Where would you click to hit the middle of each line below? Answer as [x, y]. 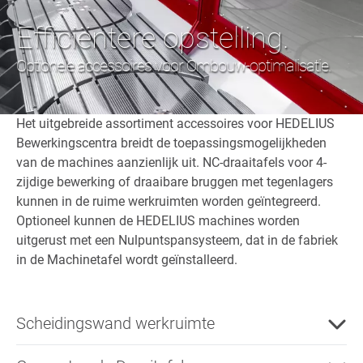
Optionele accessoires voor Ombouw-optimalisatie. [173, 65]
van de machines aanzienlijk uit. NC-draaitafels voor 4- [171, 162]
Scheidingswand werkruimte [115, 323]
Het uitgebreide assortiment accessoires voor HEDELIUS [175, 123]
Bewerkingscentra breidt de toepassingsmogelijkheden [171, 143]
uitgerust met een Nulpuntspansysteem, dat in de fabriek [177, 240]
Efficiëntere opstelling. [153, 38]
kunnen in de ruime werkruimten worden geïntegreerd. [169, 201]
